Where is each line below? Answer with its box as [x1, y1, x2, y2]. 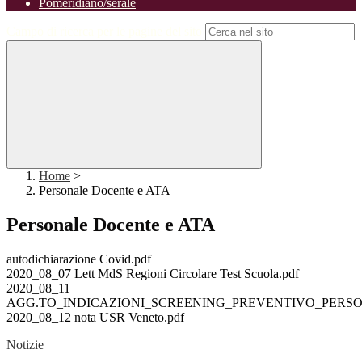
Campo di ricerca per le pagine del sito [6, 24, 202, 39]
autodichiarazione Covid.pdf [6, 252, 151, 267]
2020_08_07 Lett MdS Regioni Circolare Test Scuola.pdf [6, 267, 299, 281]
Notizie [6, 338, 44, 352]
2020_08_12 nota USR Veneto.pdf [6, 310, 184, 325]
